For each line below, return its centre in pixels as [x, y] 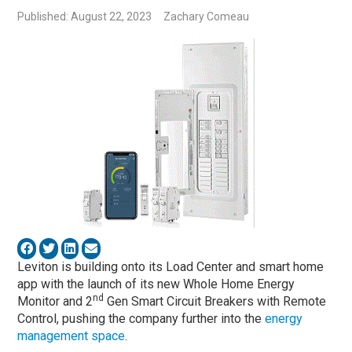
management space [71, 335]
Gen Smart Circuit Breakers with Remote [215, 301]
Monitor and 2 [55, 301]
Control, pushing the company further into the [141, 318]
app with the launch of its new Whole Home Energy [156, 284]
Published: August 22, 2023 [85, 17]
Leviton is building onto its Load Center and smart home [171, 266]
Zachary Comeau [207, 17]
